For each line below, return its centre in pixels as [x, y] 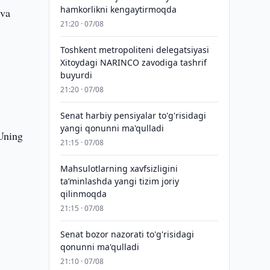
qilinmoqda [83, 194]
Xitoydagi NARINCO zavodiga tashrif [133, 62]
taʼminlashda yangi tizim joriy [119, 181]
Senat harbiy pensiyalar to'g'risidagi [133, 115]
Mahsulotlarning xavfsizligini [119, 168]
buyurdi [76, 75]
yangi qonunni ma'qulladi [112, 128]
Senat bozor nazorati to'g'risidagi [127, 234]
